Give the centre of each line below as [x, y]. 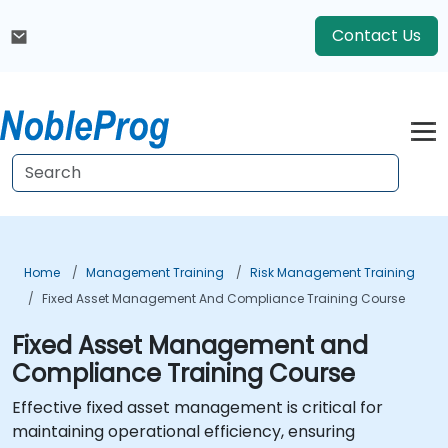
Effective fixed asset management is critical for [197, 407]
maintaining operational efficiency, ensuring [183, 431]
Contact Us [376, 35]
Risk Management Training [332, 272]
